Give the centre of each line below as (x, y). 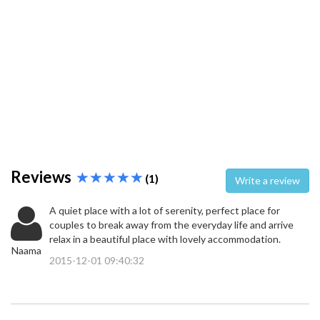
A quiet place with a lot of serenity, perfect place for (165, 211)
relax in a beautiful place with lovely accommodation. (165, 239)
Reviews (44, 177)
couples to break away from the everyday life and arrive (171, 225)
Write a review (281, 181)
